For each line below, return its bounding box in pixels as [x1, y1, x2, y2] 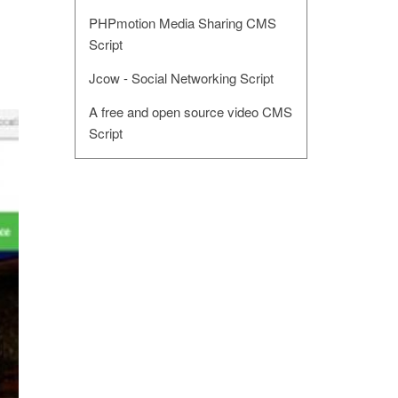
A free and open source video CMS [88, 102, 292, 121]
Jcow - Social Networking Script [88, 68, 274, 87]
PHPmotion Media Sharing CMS [88, 13, 276, 32]
